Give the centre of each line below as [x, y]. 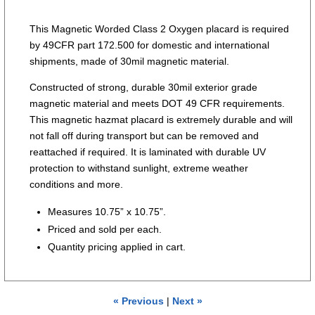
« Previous [138, 301]
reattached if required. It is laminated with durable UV [148, 152]
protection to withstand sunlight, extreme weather [139, 168]
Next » [187, 301]
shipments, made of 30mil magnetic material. [130, 61]
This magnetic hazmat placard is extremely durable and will [161, 120]
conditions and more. [77, 185]
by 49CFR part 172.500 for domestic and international [150, 45]
